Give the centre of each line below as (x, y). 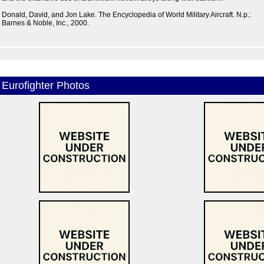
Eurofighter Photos (45, 85)
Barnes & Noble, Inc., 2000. (45, 23)
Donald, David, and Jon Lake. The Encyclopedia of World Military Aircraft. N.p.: (126, 15)
